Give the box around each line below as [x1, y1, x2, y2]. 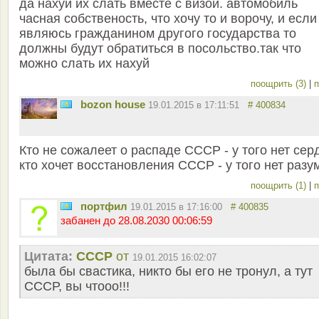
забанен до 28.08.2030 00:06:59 [61, 214, 212, 227]
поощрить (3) [251, 78, 309, 90]
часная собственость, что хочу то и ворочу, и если [19, 11, 317, 26]
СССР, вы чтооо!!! [24, 279, 130, 294]
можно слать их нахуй [19, 56, 150, 71]
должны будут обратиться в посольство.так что [19, 41, 301, 56]
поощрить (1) [251, 180, 309, 192]
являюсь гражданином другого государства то [19, 26, 296, 41]
